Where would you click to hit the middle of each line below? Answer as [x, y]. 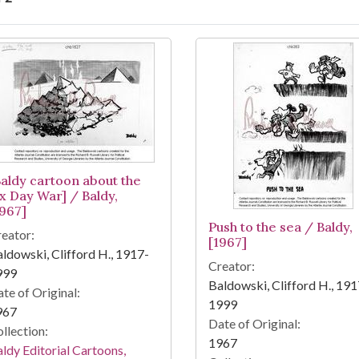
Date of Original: [254, 324]
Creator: [231, 266]
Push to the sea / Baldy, [280, 227]
